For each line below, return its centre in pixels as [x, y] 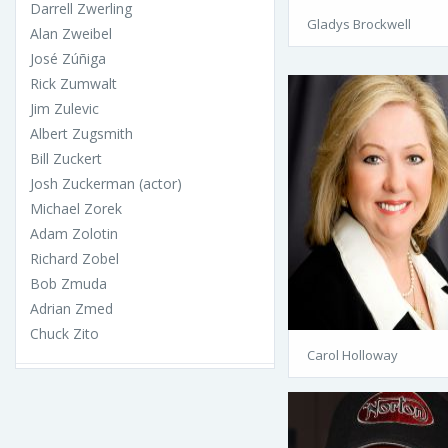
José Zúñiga [68, 58]
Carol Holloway [352, 354]
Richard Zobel [74, 258]
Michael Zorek [76, 208]
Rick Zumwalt [73, 83]
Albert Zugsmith [81, 133]
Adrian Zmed [71, 308]
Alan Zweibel [71, 33]
